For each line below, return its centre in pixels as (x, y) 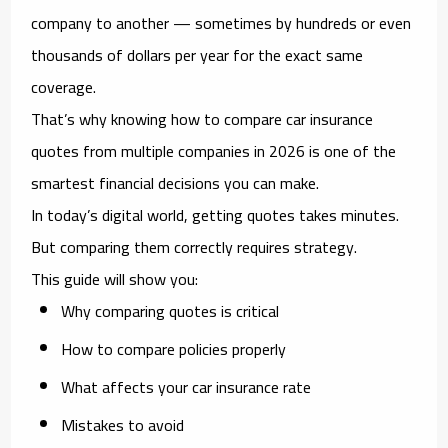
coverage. (64, 86)
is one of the (351, 150)
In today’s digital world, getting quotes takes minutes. (215, 214)
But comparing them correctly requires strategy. (194, 246)
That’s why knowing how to (128, 118)
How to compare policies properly (174, 348)
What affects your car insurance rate (186, 386)
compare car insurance (299, 118)
